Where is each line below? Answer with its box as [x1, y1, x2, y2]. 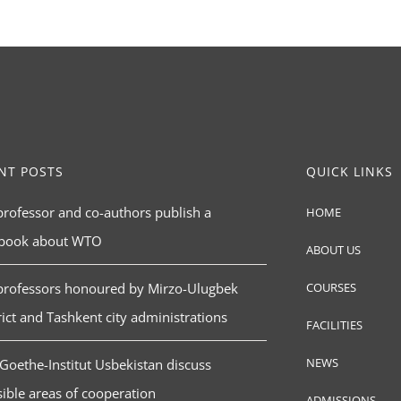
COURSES [305, 279, 356, 296]
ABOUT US [305, 242, 361, 259]
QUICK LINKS [305, 163, 393, 181]
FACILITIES [305, 317, 363, 334]
